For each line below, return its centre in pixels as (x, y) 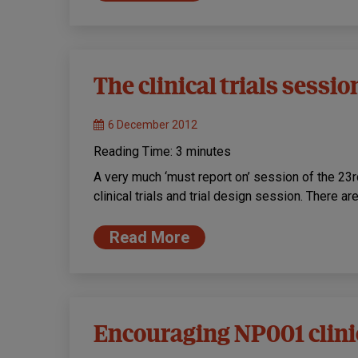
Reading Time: (135, 152)
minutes (209, 152)
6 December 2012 (153, 125)
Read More (149, 238)
